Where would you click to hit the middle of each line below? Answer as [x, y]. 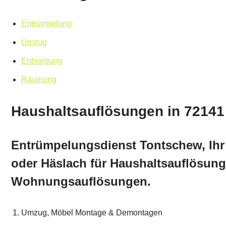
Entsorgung [42, 61]
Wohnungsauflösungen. [81, 182]
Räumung [39, 80]
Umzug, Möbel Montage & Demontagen [92, 213]
